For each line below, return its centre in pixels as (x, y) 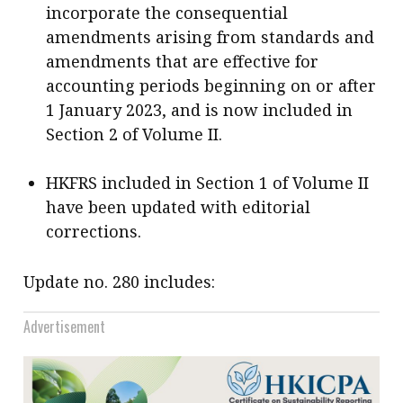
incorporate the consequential (167, 13)
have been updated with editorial (179, 207)
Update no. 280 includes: (120, 282)
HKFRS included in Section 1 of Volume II (208, 183)
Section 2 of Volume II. (134, 134)
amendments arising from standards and (210, 37)
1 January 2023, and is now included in (200, 110)
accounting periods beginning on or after (211, 85)
